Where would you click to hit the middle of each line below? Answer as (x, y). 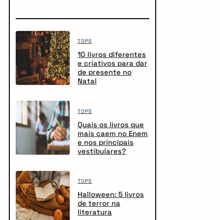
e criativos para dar (112, 64)
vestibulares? (102, 151)
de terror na (99, 204)
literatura (95, 212)
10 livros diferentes (112, 55)
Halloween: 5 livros (111, 195)
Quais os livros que (111, 124)
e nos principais (106, 142)
